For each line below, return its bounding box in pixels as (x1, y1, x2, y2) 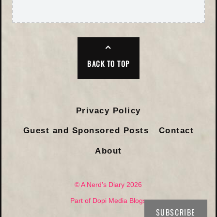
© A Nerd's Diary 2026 (75, 181, 142, 189)
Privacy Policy (76, 105, 141, 115)
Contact (158, 125, 194, 136)
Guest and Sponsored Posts (23, 125, 149, 136)
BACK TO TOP (87, 58, 130, 69)
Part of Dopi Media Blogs (70, 197, 147, 205)
